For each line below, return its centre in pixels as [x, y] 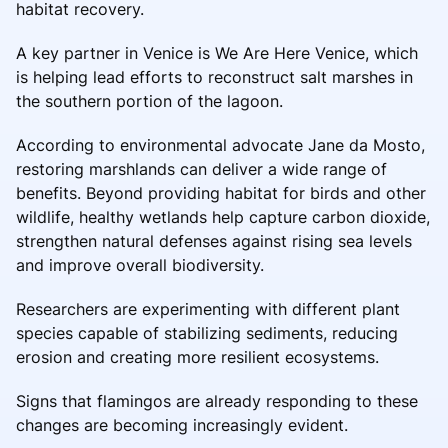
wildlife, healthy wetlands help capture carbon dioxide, [223, 216]
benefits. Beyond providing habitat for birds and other [221, 192]
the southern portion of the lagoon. [149, 100]
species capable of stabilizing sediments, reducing [207, 332]
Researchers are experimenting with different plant [208, 308]
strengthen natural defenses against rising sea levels [214, 240]
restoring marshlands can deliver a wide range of [201, 168]
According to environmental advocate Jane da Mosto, [220, 144]
